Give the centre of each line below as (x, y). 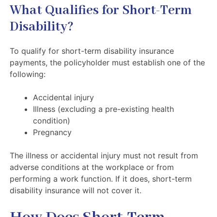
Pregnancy (54, 132)
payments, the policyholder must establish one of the (107, 62)
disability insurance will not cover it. (77, 190)
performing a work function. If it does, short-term (101, 179)
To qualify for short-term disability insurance (92, 51)
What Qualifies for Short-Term (101, 11)
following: (28, 74)
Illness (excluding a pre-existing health (103, 109)
